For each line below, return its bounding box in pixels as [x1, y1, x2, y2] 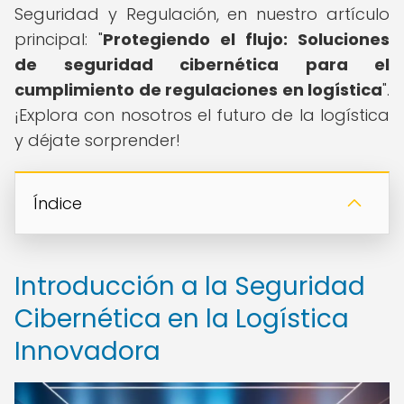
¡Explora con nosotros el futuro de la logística [14, 104, 390, 126]
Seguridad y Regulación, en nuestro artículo [14, 3, 390, 25]
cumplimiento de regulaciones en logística [14, 78, 382, 101]
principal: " [14, 28, 103, 50]
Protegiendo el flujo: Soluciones [103, 28, 390, 50]
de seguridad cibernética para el [14, 53, 390, 76]
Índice [33, 192, 82, 215]
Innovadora [14, 334, 161, 369]
